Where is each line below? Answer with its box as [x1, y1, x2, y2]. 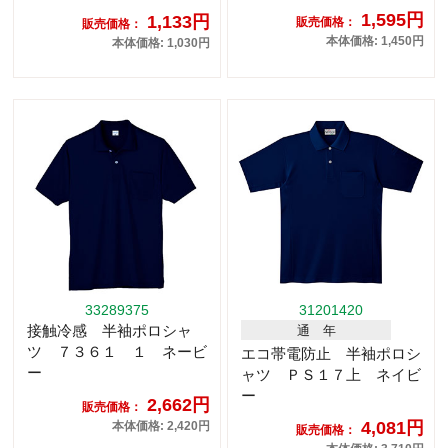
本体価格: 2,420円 [112, 419, 210, 434]
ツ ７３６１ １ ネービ [27, 343, 207, 361]
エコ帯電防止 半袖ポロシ [241, 345, 421, 363]
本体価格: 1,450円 [326, 34, 424, 49]
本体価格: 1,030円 [112, 36, 210, 51]
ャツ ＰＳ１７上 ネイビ [241, 366, 421, 384]
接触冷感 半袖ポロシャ [27, 322, 192, 340]
